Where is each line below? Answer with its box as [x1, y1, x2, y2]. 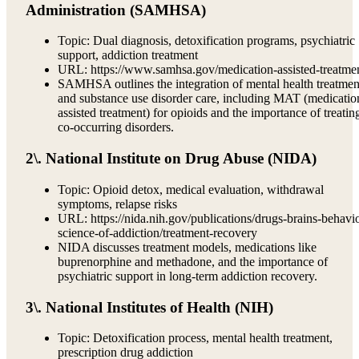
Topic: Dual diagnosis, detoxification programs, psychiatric [58, 34, 355, 48]
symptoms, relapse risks [58, 196, 177, 211]
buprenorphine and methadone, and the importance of [58, 254, 328, 268]
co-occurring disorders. [58, 120, 174, 135]
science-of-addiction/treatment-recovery [58, 225, 257, 240]
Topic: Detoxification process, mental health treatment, [58, 331, 333, 345]
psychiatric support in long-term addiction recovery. [58, 268, 317, 283]
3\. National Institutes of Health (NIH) [26, 298, 273, 316]
